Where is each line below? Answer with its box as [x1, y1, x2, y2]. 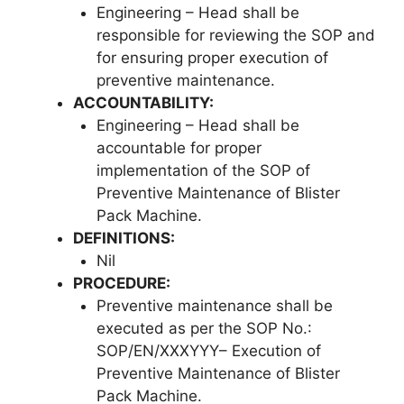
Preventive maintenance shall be [96, 296, 333, 315]
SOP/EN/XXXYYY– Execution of [96, 341, 321, 360]
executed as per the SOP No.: [96, 318, 312, 337]
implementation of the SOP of [96, 161, 310, 179]
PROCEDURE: [73, 273, 170, 292]
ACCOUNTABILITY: [73, 93, 214, 112]
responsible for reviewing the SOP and [96, 25, 375, 44]
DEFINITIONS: [73, 228, 175, 247]
